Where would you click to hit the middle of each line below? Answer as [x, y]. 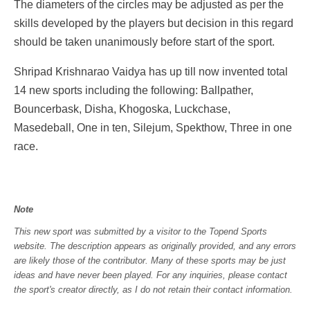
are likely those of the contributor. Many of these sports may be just [150, 261]
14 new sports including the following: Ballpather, [134, 91]
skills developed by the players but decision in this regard [154, 24]
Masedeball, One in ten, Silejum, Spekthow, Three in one [153, 128]
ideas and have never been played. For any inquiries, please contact [151, 275]
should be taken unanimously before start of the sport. [147, 42]
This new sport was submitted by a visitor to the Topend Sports [140, 232]
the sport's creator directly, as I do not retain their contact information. [153, 290]
